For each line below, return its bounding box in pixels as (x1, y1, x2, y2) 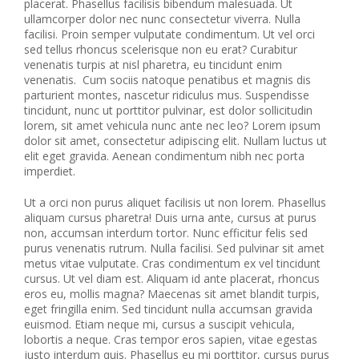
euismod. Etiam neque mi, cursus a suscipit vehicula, (24, 317, 295, 332)
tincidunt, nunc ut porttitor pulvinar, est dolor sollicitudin (24, 103, 313, 118)
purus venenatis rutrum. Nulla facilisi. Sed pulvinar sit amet (24, 240, 325, 256)
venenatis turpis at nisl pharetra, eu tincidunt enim (24, 57, 282, 72)
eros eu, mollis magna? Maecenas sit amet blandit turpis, (24, 286, 320, 301)
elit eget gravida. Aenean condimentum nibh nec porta (24, 148, 305, 163)
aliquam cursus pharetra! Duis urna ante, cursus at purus (24, 210, 317, 225)
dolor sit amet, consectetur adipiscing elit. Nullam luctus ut (24, 133, 327, 148)
